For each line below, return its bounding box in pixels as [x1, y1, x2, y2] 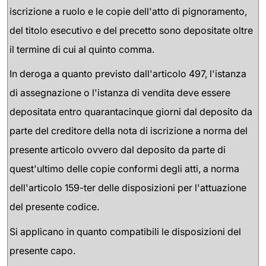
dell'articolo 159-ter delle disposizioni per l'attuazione [9, 182, 246, 194]
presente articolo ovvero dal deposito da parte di [9, 144, 226, 156]
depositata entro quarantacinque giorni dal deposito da [9, 106, 252, 118]
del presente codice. [9, 201, 99, 213]
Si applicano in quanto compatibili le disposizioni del [9, 225, 241, 237]
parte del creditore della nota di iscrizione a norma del [9, 125, 248, 137]
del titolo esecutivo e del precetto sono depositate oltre [9, 24, 253, 36]
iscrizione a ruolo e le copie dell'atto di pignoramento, [9, 5, 247, 17]
